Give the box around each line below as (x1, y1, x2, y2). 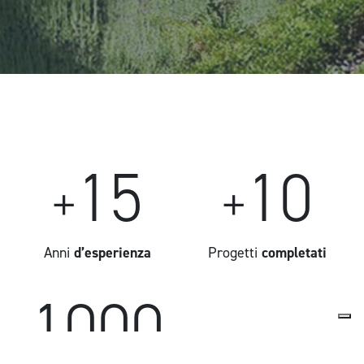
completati (261, 242, 327, 262)
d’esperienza (73, 242, 151, 262)
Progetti (207, 242, 262, 262)
